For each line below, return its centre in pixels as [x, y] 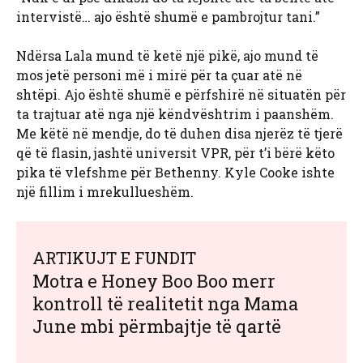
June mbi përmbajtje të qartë [157, 327]
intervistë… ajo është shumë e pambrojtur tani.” [168, 17]
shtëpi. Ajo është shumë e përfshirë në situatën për [181, 95]
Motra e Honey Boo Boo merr [154, 281]
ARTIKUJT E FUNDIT [114, 258]
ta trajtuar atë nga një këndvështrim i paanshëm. [175, 114]
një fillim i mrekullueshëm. [105, 192]
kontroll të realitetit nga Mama [165, 304]
